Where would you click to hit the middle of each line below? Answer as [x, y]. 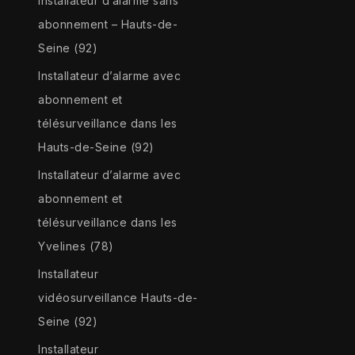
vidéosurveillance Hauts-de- [118, 298]
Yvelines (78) [76, 246]
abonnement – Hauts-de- [108, 25]
